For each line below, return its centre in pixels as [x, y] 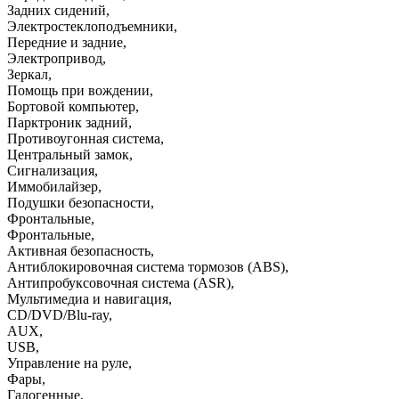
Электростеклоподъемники [90, 26]
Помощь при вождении [78, 90]
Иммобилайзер [53, 186]
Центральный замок [68, 154]
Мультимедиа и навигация [88, 298]
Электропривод [55, 58]
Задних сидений [57, 10]
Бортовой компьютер [71, 106]
